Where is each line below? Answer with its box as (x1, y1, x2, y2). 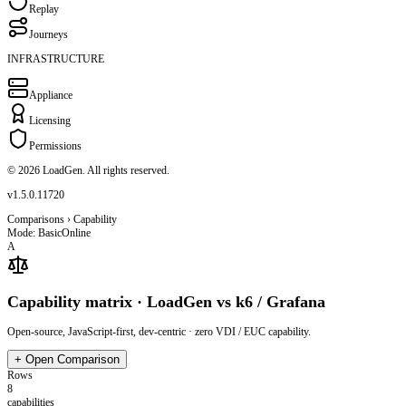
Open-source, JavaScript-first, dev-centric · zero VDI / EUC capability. (7, 324, 311, 338)
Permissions (29, 139, 82, 152)
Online (62, 226, 91, 239)
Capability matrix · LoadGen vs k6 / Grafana (7, 292, 325, 311)
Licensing (29, 113, 71, 127)
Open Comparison (25, 352, 120, 366)
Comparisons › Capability (7, 212, 117, 226)
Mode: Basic (7, 226, 62, 239)
